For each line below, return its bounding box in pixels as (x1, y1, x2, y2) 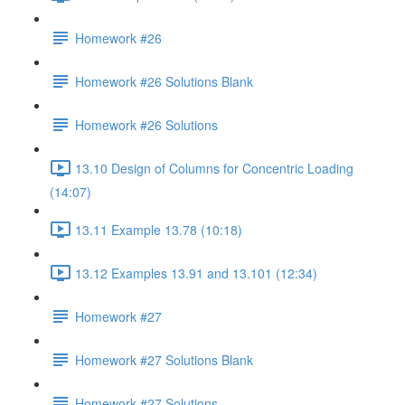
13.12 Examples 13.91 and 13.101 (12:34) (75, 263, 317, 282)
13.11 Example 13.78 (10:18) (75, 220, 242, 239)
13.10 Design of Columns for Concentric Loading (75, 158, 353, 177)
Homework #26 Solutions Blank (75, 71, 253, 90)
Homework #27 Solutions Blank (75, 350, 253, 369)
